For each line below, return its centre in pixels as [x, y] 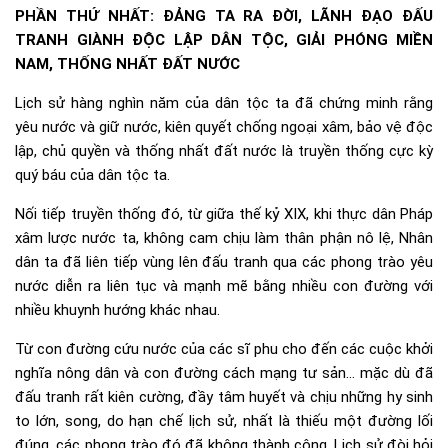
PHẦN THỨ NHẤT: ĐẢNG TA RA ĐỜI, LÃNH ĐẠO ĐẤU [224, 15]
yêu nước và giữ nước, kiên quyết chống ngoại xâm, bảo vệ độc [224, 126]
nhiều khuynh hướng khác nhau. [117, 309]
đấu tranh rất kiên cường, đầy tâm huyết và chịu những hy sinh [224, 396]
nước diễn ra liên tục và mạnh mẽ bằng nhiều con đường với [224, 285]
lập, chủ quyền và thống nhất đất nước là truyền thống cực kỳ [224, 150]
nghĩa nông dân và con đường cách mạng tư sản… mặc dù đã [224, 372]
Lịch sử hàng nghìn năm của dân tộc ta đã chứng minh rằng [224, 102]
